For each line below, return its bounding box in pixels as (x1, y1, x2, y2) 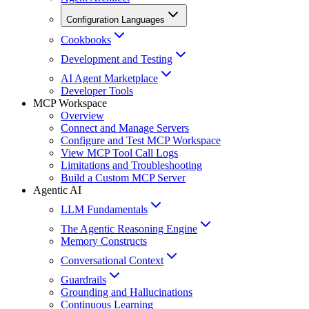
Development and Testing (61, 52, 172, 65)
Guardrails (61, 273, 106, 286)
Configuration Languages (66, 14, 165, 25)
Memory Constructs (61, 235, 147, 247)
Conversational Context (61, 254, 163, 266)
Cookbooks (61, 33, 111, 46)
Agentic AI (33, 183, 81, 196)
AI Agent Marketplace (61, 72, 158, 84)
